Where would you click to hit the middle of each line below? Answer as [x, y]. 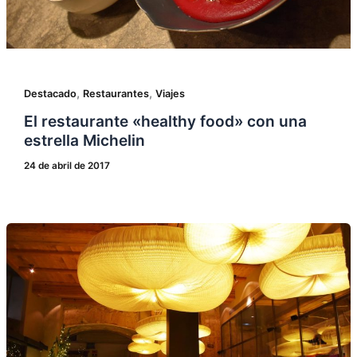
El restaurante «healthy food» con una [165, 122]
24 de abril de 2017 [67, 165]
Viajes [170, 93]
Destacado [50, 93]
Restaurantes [116, 93]
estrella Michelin [84, 141]
